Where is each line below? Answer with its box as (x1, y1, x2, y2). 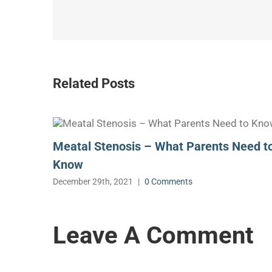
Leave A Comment (53, 220, 254, 250)
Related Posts (53, 75, 135, 91)
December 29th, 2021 (53, 176, 133, 186)
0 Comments (144, 176, 192, 186)
